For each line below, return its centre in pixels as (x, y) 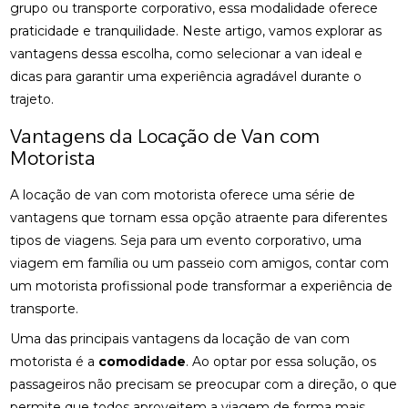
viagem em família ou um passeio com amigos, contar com (200, 263)
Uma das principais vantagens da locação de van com (180, 339)
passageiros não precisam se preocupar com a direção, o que (204, 384)
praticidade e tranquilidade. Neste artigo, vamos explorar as (196, 31)
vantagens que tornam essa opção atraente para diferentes (199, 218)
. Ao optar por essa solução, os (281, 362)
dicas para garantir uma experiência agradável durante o (186, 76)
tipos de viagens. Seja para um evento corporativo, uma (186, 240)
